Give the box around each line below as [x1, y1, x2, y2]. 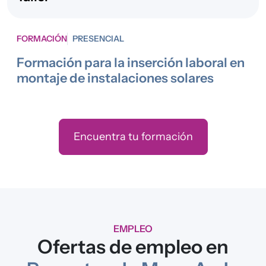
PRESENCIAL [72, 33, 124, 45]
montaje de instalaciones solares [17, 70, 214, 86]
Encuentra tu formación [73, 130, 193, 144]
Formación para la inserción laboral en [17, 55, 245, 71]
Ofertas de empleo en [37, 235, 229, 259]
